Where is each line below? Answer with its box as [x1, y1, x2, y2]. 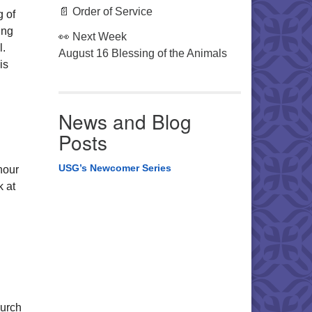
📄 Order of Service [58, 6, 153, 17]
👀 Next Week [58, 31, 127, 42]
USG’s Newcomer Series [58, 162, 171, 173]
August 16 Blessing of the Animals [58, 47, 227, 59]
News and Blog [58, 107, 192, 135]
